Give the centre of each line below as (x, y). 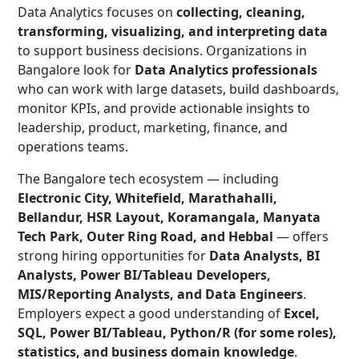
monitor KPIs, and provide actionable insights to (164, 108)
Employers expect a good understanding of (151, 313)
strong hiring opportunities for (113, 256)
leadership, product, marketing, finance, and (153, 127)
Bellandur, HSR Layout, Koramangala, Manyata (169, 217)
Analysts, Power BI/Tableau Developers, (144, 275)
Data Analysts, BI (264, 256)
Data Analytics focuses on (97, 12)
